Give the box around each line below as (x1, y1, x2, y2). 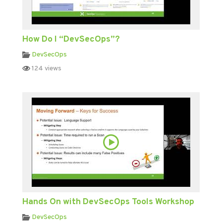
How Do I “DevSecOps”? (22, 33, 120, 45)
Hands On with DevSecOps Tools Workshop (22, 196, 194, 208)
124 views (30, 64, 61, 73)
